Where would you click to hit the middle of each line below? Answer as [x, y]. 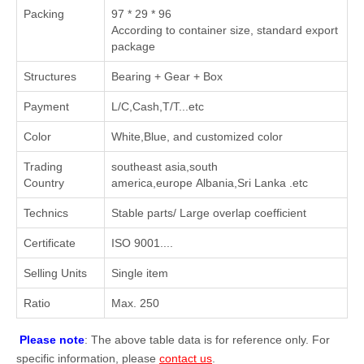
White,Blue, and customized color [197, 136]
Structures [50, 76]
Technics [46, 213]
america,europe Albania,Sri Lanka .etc [210, 183]
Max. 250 [135, 303]
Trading [43, 167]
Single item [140, 273]
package [133, 46]
